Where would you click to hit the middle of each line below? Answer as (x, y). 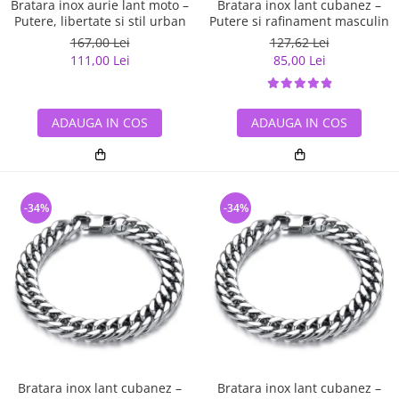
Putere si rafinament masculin (299, 21)
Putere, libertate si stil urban (100, 21)
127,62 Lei (299, 43)
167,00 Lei (100, 43)
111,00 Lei (100, 61)
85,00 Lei (299, 61)
